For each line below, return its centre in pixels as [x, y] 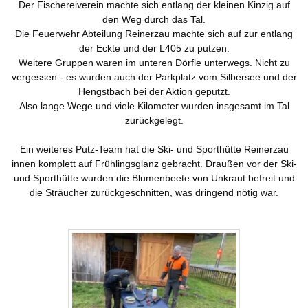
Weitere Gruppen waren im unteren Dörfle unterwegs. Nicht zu [154, 63]
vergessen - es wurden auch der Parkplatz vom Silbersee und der [154, 77]
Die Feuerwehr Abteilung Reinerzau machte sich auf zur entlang [154, 34]
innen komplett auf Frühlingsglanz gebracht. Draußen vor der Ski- [154, 164]
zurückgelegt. [154, 121]
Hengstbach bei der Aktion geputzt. [154, 92]
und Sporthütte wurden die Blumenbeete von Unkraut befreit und [154, 178]
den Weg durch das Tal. [154, 20]
